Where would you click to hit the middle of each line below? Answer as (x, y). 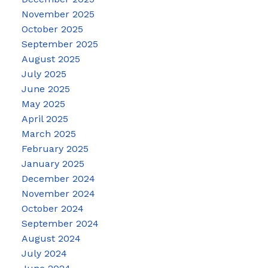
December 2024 (58, 179)
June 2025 (45, 89)
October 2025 (52, 29)
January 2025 (53, 164)
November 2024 (58, 194)
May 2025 (43, 104)
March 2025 (48, 134)
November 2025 (58, 14)
